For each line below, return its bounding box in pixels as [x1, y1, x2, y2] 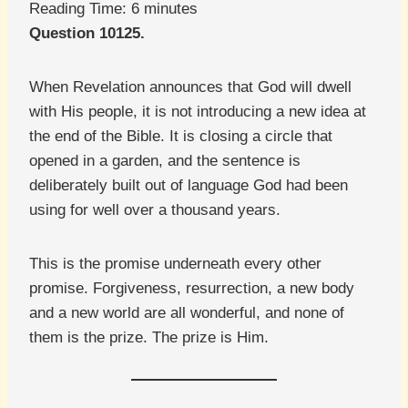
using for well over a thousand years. [29, 201, 280, 219]
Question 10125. [29, 25, 145, 43]
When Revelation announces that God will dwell [29, 78, 352, 97]
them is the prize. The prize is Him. [29, 329, 269, 347]
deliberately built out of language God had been [29, 177, 348, 195]
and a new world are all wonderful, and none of [29, 304, 344, 322]
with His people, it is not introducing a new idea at [29, 103, 366, 121]
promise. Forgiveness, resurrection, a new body [29, 280, 354, 298]
